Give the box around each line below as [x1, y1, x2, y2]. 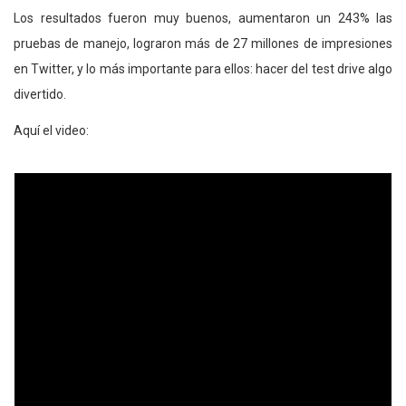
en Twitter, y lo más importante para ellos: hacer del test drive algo [14, 62, 392, 77]
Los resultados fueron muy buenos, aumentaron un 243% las [14, 11, 392, 26]
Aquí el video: [14, 123, 89, 139]
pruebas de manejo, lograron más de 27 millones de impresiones [14, 36, 392, 52]
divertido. [14, 87, 66, 102]
